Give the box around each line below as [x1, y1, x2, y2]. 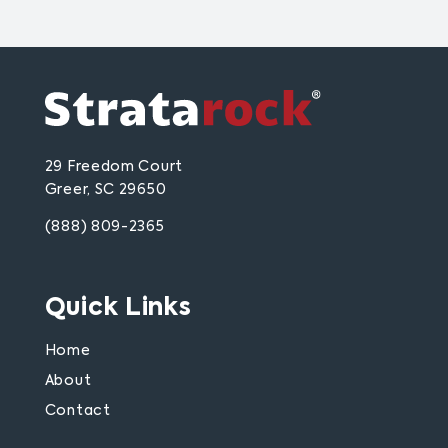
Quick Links [44, 295, 192, 320]
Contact [44, 403, 111, 418]
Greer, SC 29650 [44, 182, 167, 197]
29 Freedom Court [44, 159, 183, 174]
